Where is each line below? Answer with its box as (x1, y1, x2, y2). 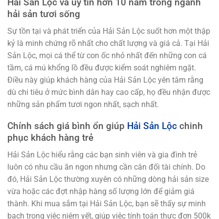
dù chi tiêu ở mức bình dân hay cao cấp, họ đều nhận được (7, 87, 210, 97)
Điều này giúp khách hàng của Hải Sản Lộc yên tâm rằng (7, 75, 203, 85)
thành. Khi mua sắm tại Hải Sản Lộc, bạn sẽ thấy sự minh (7, 199, 206, 209)
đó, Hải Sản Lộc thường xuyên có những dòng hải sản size (7, 175, 209, 184)
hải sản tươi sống (7, 8, 80, 20)
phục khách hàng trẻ (7, 132, 93, 144)
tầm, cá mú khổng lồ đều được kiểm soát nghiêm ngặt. (7, 63, 196, 72)
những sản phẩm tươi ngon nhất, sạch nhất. (7, 99, 159, 109)
